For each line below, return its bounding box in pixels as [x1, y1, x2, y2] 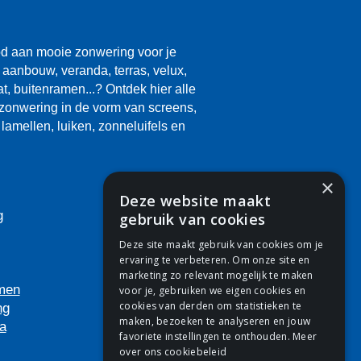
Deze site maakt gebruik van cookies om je [119, 238, 324, 251]
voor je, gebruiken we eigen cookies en [119, 284, 306, 297]
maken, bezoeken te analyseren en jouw [119, 314, 311, 328]
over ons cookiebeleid [119, 345, 227, 359]
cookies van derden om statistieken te [119, 299, 302, 313]
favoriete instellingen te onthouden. [119, 330, 293, 343]
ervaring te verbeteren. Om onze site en [119, 253, 310, 267]
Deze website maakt [119, 191, 272, 210]
